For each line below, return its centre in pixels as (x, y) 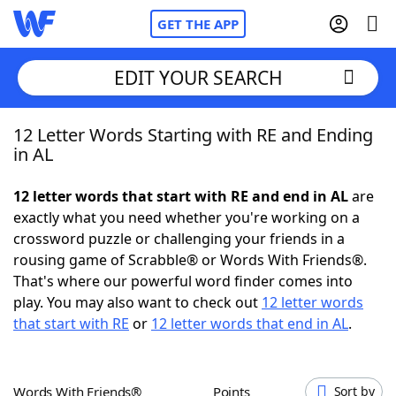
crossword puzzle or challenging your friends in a (179, 239)
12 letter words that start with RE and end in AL (181, 196)
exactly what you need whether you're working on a (187, 217)
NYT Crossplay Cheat (118, 230)
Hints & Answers (239, 327)
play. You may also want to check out (137, 302)
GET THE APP (198, 24)
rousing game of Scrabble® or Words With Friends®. (190, 260)
